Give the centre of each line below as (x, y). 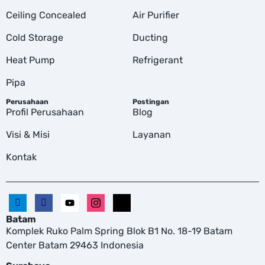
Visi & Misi (28, 134)
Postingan (151, 101)
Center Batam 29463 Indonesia (75, 245)
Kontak (21, 157)
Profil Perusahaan (45, 112)
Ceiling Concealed (46, 15)
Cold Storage (35, 37)
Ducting (150, 37)
